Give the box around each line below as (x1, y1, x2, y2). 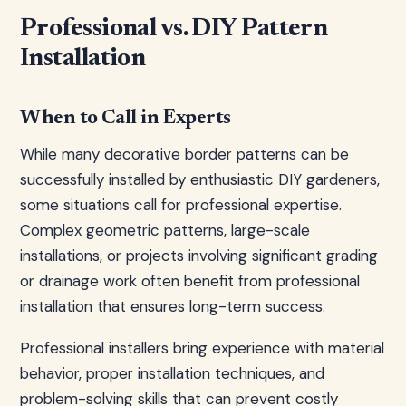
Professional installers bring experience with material (20, 338, 384, 358)
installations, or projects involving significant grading (20, 246, 378, 266)
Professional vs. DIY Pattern (20, 16, 328, 42)
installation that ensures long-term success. (20, 296, 325, 316)
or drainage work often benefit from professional (20, 271, 360, 291)
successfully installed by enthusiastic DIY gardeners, (20, 169, 380, 189)
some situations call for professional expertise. (20, 195, 342, 215)
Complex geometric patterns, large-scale (20, 220, 310, 240)
